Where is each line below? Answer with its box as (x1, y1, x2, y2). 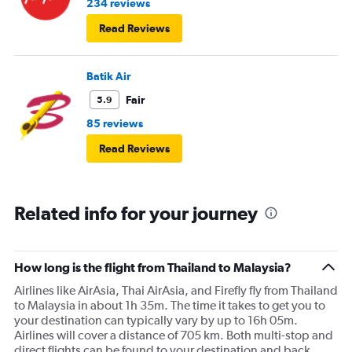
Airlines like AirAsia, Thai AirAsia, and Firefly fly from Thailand (14, 282, 338, 298)
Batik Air (86, 69, 130, 82)
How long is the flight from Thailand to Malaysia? (14, 259, 291, 274)
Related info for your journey (14, 201, 258, 224)
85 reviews (86, 116, 143, 130)
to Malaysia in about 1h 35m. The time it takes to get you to (14, 297, 325, 313)
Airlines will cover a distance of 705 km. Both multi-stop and (14, 327, 333, 343)
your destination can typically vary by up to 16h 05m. (14, 312, 298, 328)
